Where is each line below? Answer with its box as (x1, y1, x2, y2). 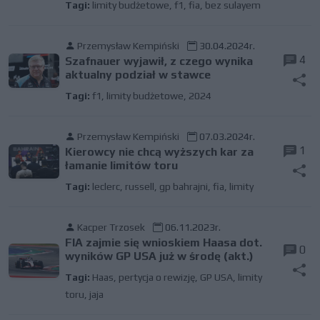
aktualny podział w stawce (64, 68, 211, 81)
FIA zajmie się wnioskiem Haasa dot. (64, 236, 262, 249)
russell (124, 181, 154, 192)
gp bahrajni (159, 181, 208, 192)
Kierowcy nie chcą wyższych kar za (64, 145, 254, 159)
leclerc (91, 181, 120, 192)
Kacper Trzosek (76, 221, 145, 233)
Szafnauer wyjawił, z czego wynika (64, 54, 253, 68)
